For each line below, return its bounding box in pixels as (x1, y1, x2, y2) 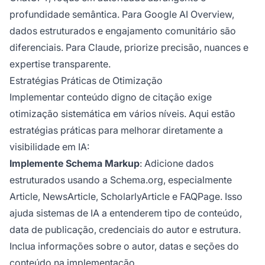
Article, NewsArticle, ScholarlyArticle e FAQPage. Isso (9, 190, 243, 202)
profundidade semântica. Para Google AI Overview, (9, 8, 234, 20)
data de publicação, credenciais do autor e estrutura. (9, 223, 241, 235)
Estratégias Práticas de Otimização (9, 74, 163, 86)
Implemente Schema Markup (9, 157, 140, 169)
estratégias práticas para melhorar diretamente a (9, 124, 223, 136)
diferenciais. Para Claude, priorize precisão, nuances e (9, 41, 248, 53)
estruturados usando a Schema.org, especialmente (9, 173, 232, 186)
